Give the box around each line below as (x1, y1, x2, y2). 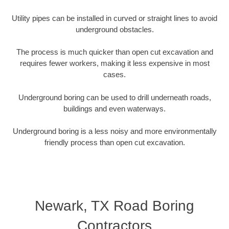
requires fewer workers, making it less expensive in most (19, 59, 210, 68)
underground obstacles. (75, 25, 154, 34)
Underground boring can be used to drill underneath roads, (18, 93, 211, 102)
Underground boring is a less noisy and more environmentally (12, 127, 217, 136)
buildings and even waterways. (63, 104, 166, 113)
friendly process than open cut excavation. (44, 138, 185, 147)
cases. (103, 70, 126, 79)
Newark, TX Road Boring (35, 197, 194, 214)
